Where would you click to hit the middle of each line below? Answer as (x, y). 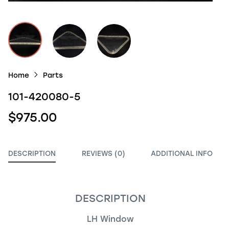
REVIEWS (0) (103, 153)
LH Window (110, 219)
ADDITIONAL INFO (182, 153)
